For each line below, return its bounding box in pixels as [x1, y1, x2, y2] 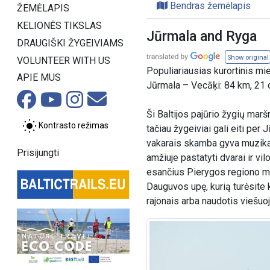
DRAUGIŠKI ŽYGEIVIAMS [17, 37, 124, 49]
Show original [227, 53, 269, 61]
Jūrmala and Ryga [146, 28, 257, 45]
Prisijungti [17, 147, 59, 159]
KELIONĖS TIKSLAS [17, 19, 102, 31]
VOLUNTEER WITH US [17, 54, 110, 66]
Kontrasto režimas [39, 121, 108, 131]
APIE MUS [17, 72, 61, 84]
